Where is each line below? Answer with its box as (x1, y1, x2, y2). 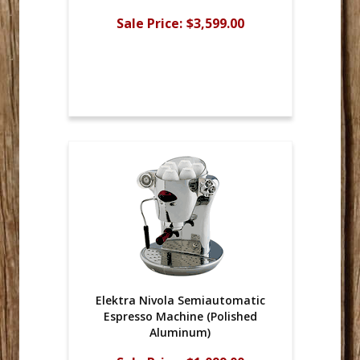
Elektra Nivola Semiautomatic (95, 292, 265, 309)
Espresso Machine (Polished (103, 309, 257, 325)
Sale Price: (116, 14, 182, 32)
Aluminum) (149, 325, 211, 341)
